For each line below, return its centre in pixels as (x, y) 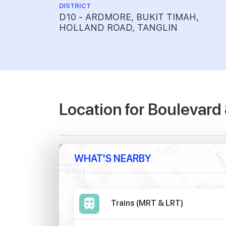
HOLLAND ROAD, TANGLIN (118, 27)
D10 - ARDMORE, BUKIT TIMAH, (129, 17)
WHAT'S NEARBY (113, 158)
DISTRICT (75, 6)
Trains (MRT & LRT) (147, 203)
